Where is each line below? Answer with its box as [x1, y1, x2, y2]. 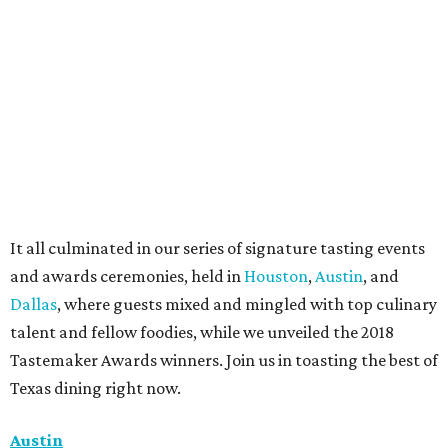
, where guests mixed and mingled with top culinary [57, 293, 437, 314]
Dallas [10, 293, 57, 314]
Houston [244, 265, 308, 286]
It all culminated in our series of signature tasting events [10, 237, 425, 258]
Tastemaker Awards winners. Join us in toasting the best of [10, 349, 438, 370]
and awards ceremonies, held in [10, 265, 244, 286]
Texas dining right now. [10, 377, 181, 398]
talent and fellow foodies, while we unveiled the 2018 [10, 321, 394, 342]
